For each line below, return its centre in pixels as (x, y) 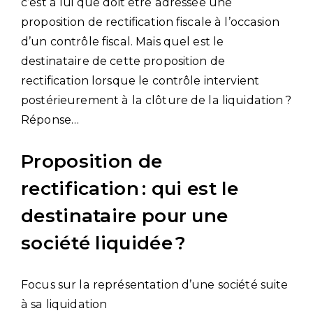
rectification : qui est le (130, 188)
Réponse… (50, 119)
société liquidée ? (104, 243)
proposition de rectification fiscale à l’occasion (150, 22)
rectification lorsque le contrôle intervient (140, 80)
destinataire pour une (125, 216)
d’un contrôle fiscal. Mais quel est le (123, 41)
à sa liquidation (64, 304)
